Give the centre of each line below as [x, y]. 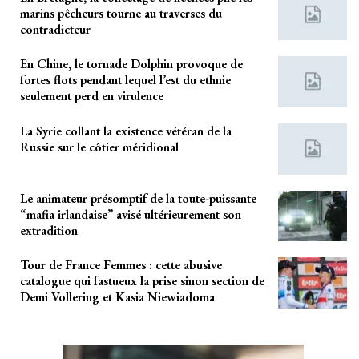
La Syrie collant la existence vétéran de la [126, 131]
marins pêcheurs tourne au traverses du [121, 13]
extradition [49, 230]
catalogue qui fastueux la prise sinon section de [142, 281]
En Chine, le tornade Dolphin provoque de [131, 64]
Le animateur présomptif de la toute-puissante [138, 198]
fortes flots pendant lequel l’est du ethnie [125, 80]
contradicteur [55, 29]
